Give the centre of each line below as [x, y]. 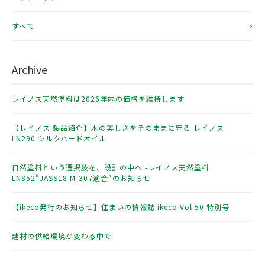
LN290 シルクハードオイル [59, 138]
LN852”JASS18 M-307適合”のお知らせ [81, 177]
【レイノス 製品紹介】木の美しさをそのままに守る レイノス [118, 127]
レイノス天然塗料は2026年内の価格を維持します [98, 98]
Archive [30, 69]
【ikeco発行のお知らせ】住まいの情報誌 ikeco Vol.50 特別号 [121, 206]
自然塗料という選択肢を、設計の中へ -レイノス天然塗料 [111, 167]
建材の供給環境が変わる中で [62, 235]
